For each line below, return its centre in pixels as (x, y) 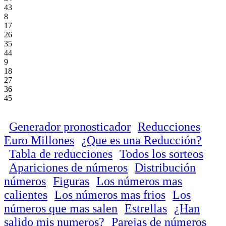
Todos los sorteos (161, 154)
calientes (26, 194)
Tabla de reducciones (61, 154)
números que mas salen (61, 208)
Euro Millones (39, 140)
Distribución (165, 167)
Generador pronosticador (70, 126)
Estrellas (146, 208)
